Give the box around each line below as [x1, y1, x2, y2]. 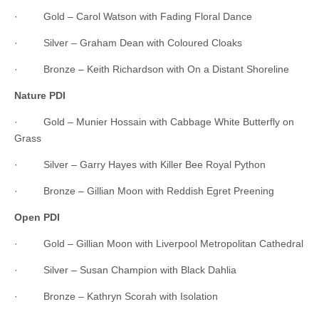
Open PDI [14, 211, 60, 223]
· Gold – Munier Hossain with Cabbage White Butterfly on [14, 115, 294, 127]
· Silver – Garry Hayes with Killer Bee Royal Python [14, 158, 266, 170]
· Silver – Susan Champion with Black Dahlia [14, 263, 236, 276]
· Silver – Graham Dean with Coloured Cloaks [14, 36, 242, 48]
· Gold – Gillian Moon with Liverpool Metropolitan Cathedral [14, 237, 303, 249]
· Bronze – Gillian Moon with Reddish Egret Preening [14, 184, 274, 197]
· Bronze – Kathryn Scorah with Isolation [14, 290, 218, 302]
